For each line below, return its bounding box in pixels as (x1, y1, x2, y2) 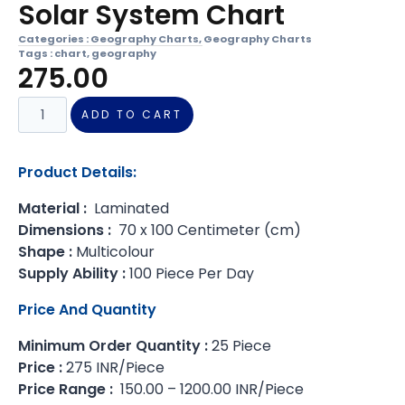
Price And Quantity (18, 298, 156, 320)
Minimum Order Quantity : (18, 334, 208, 356)
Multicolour (72, 240, 155, 262)
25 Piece (208, 334, 271, 356)
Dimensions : (18, 219, 115, 240)
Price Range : (18, 378, 117, 400)
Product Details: (18, 161, 137, 183)
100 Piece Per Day (126, 262, 254, 284)
